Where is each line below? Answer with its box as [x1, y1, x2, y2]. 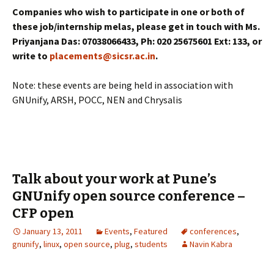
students [135, 239, 168, 250]
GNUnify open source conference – [12, 188, 245, 204]
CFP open [12, 205, 74, 221]
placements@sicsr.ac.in [50, 50, 155, 62]
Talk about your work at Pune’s [12, 171, 217, 187]
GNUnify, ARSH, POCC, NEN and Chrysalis [12, 94, 182, 106]
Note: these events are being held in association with [12, 79, 233, 91]
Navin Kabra [190, 239, 232, 250]
